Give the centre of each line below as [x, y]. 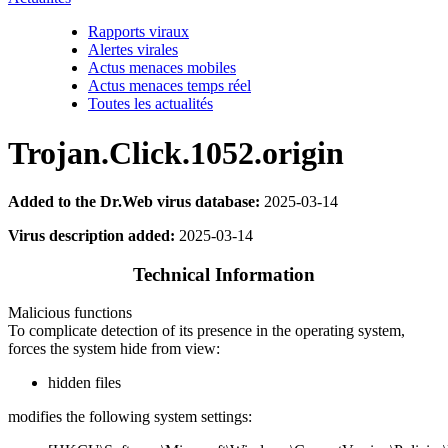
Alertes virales [133, 50]
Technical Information [224, 274]
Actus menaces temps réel [169, 86]
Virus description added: [91, 235]
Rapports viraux [138, 32]
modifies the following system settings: [130, 417]
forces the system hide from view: [114, 349]
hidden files [84, 383]
